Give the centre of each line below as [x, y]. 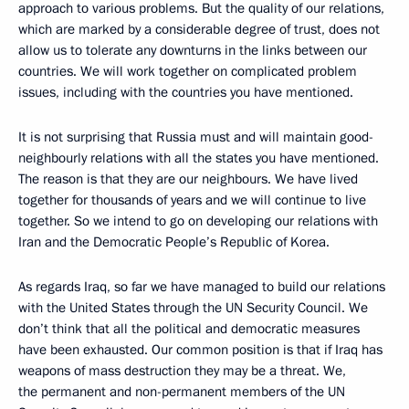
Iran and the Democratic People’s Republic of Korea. [174, 242]
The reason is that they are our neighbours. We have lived [188, 179]
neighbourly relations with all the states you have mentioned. [199, 158]
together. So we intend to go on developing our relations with [198, 221]
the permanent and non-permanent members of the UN [182, 392]
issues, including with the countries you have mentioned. [186, 92]
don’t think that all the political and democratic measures [189, 329]
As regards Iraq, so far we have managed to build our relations [202, 287]
